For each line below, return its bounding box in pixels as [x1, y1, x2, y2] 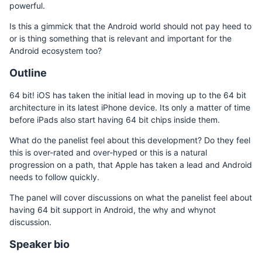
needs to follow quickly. [9, 172, 99, 182]
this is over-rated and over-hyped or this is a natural [9, 147, 207, 157]
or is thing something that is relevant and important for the [9, 33, 232, 43]
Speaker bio [9, 238, 70, 250]
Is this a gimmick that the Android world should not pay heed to [9, 21, 251, 31]
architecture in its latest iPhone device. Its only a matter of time [9, 102, 250, 112]
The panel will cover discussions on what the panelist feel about [9, 192, 252, 202]
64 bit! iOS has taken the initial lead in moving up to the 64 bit [9, 90, 246, 100]
